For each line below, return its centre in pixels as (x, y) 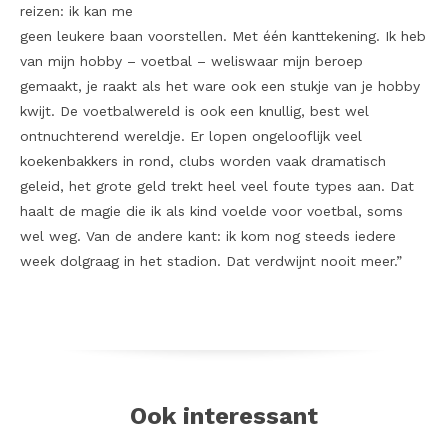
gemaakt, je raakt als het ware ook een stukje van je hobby (220, 85)
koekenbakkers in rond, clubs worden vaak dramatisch (203, 160)
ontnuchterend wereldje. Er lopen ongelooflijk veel (191, 135)
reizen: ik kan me (76, 10)
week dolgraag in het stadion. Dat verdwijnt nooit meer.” (211, 260)
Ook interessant (224, 415)
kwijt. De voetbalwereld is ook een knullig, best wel (194, 110)
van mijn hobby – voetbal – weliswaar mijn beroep (191, 60)
